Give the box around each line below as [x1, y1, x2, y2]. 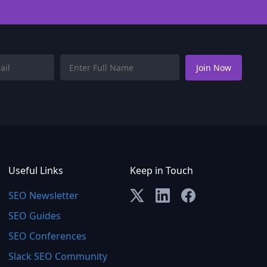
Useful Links [8, 164, 63, 177]
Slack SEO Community [8, 250, 107, 263]
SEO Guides [8, 209, 61, 222]
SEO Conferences [8, 229, 86, 243]
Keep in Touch [130, 164, 193, 177]
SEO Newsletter [8, 189, 79, 202]
